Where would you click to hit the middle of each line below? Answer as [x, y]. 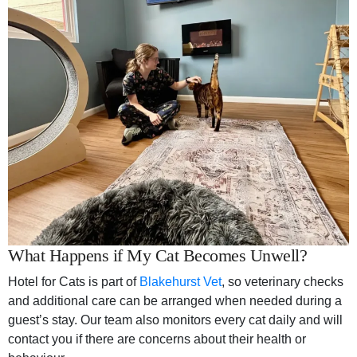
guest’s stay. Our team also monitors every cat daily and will [175, 320]
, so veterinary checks [282, 282]
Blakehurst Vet [180, 282]
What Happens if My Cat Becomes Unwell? [157, 256]
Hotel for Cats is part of [74, 282]
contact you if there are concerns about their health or [157, 339]
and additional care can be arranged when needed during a [175, 301]
